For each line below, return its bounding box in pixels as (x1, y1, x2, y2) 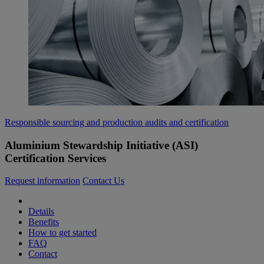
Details (28, 206, 54, 217)
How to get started (28, 227, 97, 238)
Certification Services (5, 151, 106, 164)
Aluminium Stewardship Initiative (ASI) (5, 138, 198, 151)
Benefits (28, 217, 59, 227)
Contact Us (82, 176, 124, 186)
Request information (5, 176, 80, 186)
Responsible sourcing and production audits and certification (5, 117, 229, 128)
